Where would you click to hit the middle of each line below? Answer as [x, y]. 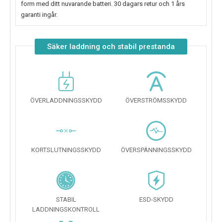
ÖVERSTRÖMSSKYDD [156, 101]
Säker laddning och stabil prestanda [111, 47]
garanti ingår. [39, 15]
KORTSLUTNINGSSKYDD [66, 150]
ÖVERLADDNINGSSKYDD [66, 101]
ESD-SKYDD [156, 200]
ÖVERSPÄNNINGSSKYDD [156, 150]
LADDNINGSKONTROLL [66, 210]
